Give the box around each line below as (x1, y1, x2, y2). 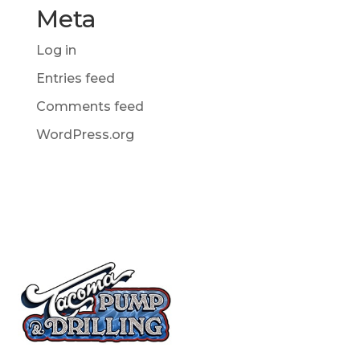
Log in (35, 43, 76, 58)
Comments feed (35, 99, 144, 114)
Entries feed (35, 71, 115, 86)
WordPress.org (35, 127, 134, 142)
